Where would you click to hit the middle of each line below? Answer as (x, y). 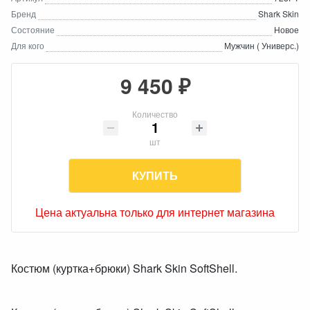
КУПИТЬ (155, 175)
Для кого (28, 45)
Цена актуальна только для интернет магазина (155, 212)
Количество (155, 114)
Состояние (33, 29)
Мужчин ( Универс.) (262, 45)
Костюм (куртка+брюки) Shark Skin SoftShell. (126, 268)
